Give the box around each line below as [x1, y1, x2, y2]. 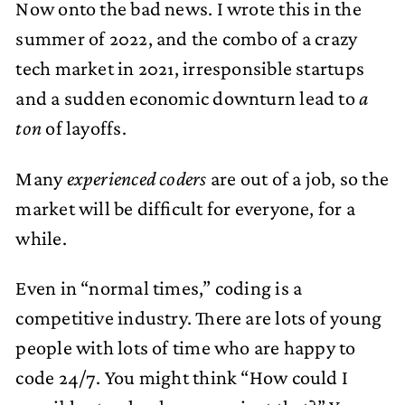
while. [15, 226, 67, 250]
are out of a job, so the [206, 166, 390, 190]
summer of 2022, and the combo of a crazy [15, 27, 358, 51]
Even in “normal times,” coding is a [15, 277, 303, 300]
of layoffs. [42, 117, 127, 140]
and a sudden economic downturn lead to [15, 87, 360, 110]
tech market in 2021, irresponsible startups [15, 57, 365, 80]
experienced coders [66, 166, 207, 190]
